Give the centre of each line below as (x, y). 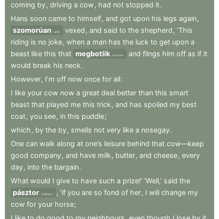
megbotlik (93, 54)
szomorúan (32, 30)
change (174, 192)
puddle (93, 116)
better (127, 93)
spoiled (156, 104)
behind (138, 143)
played (57, 104)
